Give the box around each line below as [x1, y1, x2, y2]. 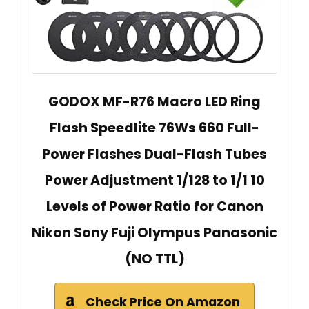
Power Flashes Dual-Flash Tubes [42, 144, 267, 163]
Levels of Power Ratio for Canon [46, 197, 263, 216]
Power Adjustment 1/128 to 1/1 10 [44, 170, 265, 190]
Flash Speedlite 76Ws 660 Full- [50, 118, 259, 137]
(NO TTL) [124, 249, 185, 268]
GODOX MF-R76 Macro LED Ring [48, 92, 261, 111]
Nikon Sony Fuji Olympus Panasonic [32, 223, 277, 242]
